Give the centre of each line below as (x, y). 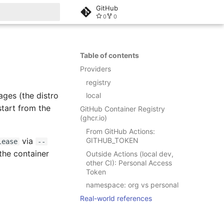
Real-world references (116, 198)
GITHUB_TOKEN (112, 140)
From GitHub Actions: (120, 131)
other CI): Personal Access (129, 162)
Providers (95, 68)
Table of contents (109, 55)
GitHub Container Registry (122, 109)
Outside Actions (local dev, (130, 153)
